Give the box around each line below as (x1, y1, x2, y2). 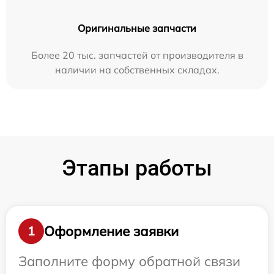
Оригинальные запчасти (78, 22, 196, 35)
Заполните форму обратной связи (18, 253, 240, 270)
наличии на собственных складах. (54, 64, 220, 76)
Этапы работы (62, 155, 212, 182)
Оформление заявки (44, 222, 179, 240)
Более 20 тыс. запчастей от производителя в (31, 49, 243, 62)
